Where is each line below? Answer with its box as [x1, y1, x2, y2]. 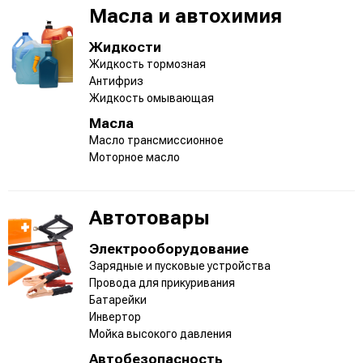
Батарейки [89, 293, 147, 306]
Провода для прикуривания [89, 275, 235, 289]
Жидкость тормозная [89, 57, 206, 70]
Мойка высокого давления [89, 327, 232, 340]
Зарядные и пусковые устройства [89, 258, 271, 272]
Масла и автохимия [89, 4, 282, 28]
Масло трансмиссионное [89, 133, 224, 147]
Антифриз [89, 74, 143, 88]
